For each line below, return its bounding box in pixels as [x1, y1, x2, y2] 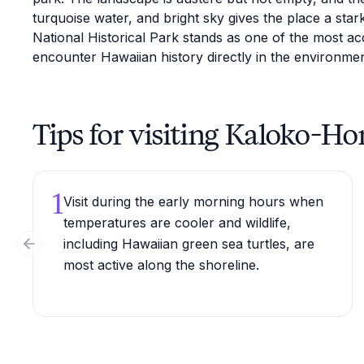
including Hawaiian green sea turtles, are [63, 236, 314, 252]
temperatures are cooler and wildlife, [63, 214, 291, 231]
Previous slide [28, 243, 109, 258]
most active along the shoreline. [63, 257, 259, 273]
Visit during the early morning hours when [63, 193, 323, 210]
